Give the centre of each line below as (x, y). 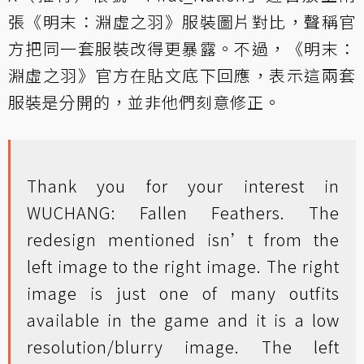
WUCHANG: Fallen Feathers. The (183, 212)
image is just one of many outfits (183, 293)
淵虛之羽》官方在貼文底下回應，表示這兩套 (182, 75)
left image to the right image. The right (183, 266)
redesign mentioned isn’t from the (183, 239)
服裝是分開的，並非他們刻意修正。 (145, 102)
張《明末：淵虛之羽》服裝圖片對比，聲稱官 (182, 22)
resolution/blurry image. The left (183, 347)
